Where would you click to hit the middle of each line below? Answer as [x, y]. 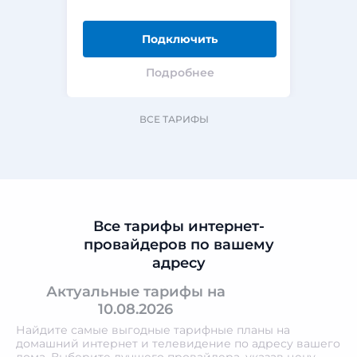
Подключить [180, 39]
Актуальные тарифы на [135, 292]
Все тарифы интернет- [178, 226]
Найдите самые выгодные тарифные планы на [153, 330]
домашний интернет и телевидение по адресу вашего [178, 343]
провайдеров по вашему [178, 245]
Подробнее [180, 73]
